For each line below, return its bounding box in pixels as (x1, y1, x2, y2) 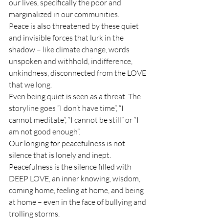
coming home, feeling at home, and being (9, 185, 145, 195)
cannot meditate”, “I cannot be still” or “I (9, 114, 140, 125)
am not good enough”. (9, 126, 80, 136)
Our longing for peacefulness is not (9, 138, 127, 148)
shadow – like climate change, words (9, 44, 131, 54)
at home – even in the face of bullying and (9, 197, 148, 207)
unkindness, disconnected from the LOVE (9, 67, 148, 78)
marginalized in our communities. (9, 9, 119, 19)
